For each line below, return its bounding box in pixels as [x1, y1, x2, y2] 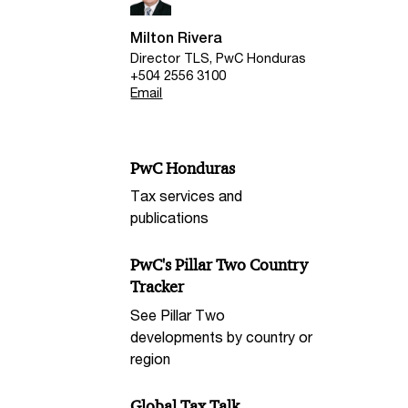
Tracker [130, 277, 185, 298]
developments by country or [130, 328, 313, 346]
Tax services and [130, 187, 243, 205]
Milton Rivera [130, 29, 223, 47]
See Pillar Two [130, 306, 226, 324]
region [130, 350, 171, 368]
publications [130, 209, 209, 227]
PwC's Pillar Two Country [130, 255, 309, 276]
